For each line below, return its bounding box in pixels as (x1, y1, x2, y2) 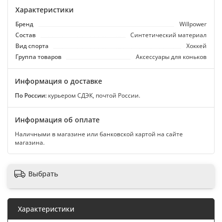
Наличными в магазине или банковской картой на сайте (15, 130, 183, 138)
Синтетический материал (130, 31, 207, 39)
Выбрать (28, 168, 58, 178)
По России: (15, 91, 47, 100)
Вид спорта (15, 42, 49, 50)
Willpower (179, 20, 207, 28)
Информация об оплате (15, 115, 100, 125)
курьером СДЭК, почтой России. (47, 91, 140, 100)
